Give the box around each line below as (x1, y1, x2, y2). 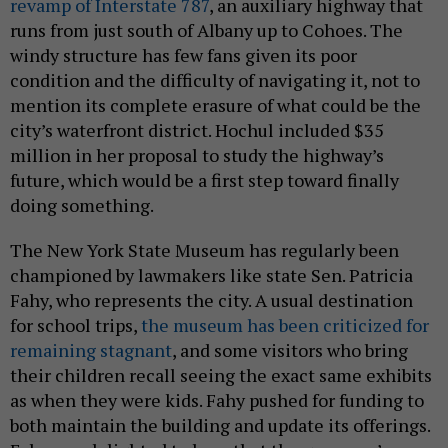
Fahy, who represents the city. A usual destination (10, 288, 413, 313)
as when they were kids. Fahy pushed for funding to (10, 388, 424, 413)
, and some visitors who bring (172, 338, 408, 363)
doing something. (10, 193, 154, 218)
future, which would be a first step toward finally (10, 168, 399, 193)
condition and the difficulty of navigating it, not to (10, 68, 420, 93)
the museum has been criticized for (141, 313, 429, 338)
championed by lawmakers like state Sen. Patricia (10, 263, 413, 288)
